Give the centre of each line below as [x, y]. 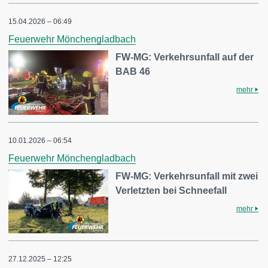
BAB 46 [133, 72]
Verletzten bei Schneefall [171, 190]
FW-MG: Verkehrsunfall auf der [185, 57]
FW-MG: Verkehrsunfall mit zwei [187, 176]
